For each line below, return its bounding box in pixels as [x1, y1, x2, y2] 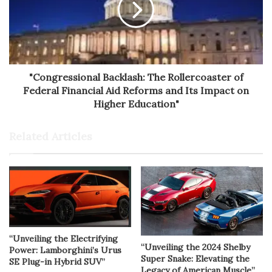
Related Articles [9, 129, 92, 144]
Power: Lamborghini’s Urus [9, 244, 121, 256]
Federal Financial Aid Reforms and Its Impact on [23, 84, 249, 97]
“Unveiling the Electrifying [9, 233, 118, 244]
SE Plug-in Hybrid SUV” [9, 256, 105, 267]
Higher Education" [93, 98, 179, 110]
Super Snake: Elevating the [141, 253, 250, 264]
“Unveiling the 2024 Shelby [141, 241, 250, 253]
